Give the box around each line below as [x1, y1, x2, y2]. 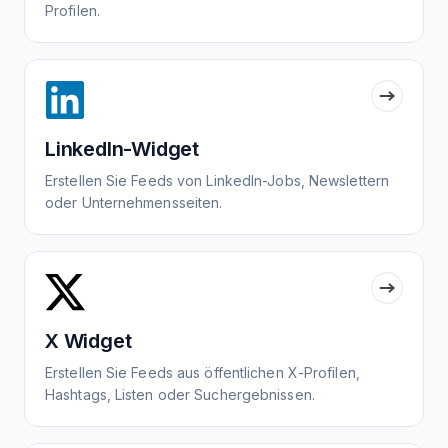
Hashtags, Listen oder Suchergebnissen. [45, 386, 315, 404]
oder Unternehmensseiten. [45, 194, 223, 212]
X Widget [45, 329, 132, 354]
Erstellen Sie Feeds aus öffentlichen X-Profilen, [45, 364, 360, 382]
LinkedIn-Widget [45, 137, 199, 162]
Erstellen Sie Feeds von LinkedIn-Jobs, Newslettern [45, 172, 390, 190]
